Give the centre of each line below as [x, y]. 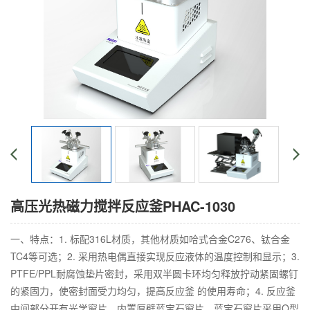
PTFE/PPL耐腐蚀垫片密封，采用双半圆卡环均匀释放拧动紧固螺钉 [154, 273]
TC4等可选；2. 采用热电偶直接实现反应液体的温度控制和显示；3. [155, 256]
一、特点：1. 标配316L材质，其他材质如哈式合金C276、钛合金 [150, 239]
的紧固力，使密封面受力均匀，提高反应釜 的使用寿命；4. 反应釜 [153, 291]
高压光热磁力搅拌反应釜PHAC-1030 [123, 206]
